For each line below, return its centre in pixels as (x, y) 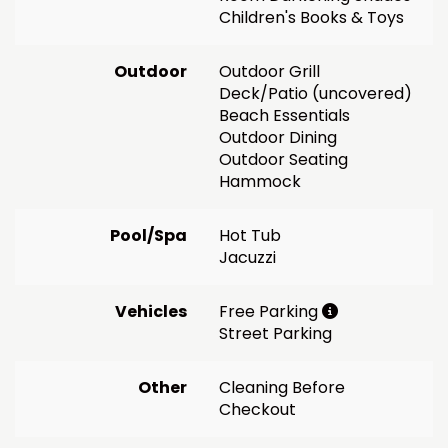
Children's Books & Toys (311, 17)
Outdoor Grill (269, 71)
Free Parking (270, 311)
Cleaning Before (282, 387)
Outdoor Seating (283, 159)
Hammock (260, 181)
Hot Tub (250, 235)
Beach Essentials (284, 115)
